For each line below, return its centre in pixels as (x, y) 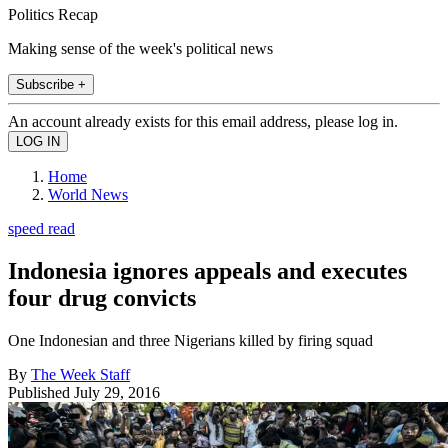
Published (41, 392)
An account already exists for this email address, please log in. (203, 121)
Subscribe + (51, 84)
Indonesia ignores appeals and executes (207, 270)
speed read (41, 228)
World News (88, 194)
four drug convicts (102, 297)
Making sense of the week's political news (140, 48)
